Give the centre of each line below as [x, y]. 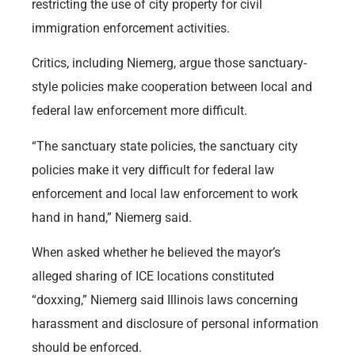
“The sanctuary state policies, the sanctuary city [165, 146]
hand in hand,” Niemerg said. [112, 217]
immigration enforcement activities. [131, 28]
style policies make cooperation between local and [172, 87]
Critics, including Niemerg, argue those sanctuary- [169, 63]
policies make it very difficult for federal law [153, 170]
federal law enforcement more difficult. [139, 111]
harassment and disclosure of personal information [175, 324]
